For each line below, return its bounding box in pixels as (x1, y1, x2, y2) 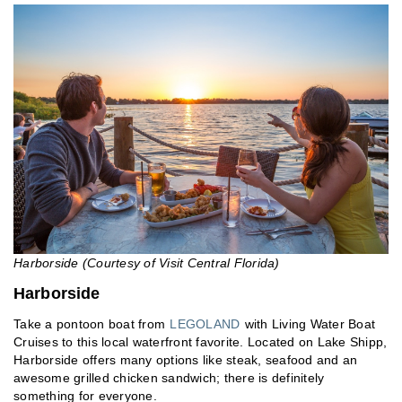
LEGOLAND (170, 317, 240, 332)
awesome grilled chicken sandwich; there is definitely (13, 371, 325, 386)
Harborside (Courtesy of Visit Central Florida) (13, 256, 280, 271)
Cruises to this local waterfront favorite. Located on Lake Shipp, (13, 335, 388, 350)
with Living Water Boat (240, 317, 375, 332)
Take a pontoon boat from (13, 317, 170, 332)
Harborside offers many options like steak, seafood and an (13, 353, 358, 368)
